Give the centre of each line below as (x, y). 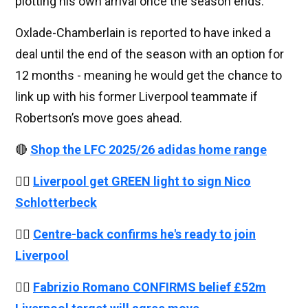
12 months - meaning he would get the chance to (148, 76)
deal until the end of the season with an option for (150, 54)
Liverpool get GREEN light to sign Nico (142, 181)
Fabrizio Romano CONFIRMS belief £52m (150, 287)
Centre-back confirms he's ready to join (144, 234)
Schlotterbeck (56, 203)
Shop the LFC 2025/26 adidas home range (148, 150)
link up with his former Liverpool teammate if (136, 97)
